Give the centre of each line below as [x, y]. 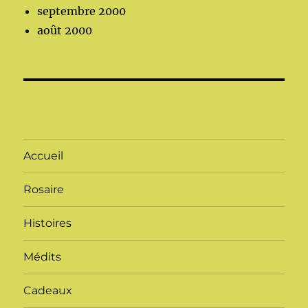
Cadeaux [48, 291]
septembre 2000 [82, 11]
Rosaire [44, 190]
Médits [43, 257]
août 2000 [65, 30]
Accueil [44, 156]
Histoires [48, 223]
